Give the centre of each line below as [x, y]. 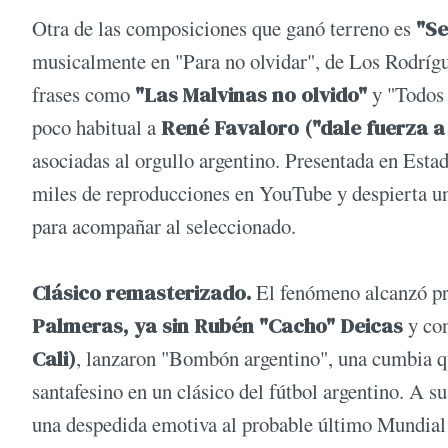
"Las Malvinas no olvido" [251, 95]
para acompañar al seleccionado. [164, 226]
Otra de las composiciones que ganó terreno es [224, 28]
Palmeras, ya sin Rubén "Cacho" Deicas [220, 326]
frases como [83, 94]
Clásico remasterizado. [144, 293]
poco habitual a [94, 127]
